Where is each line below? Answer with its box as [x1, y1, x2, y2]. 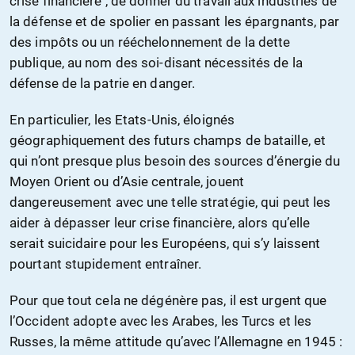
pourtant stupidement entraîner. [10, 256, 202, 273]
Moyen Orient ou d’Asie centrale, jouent [10, 174, 244, 190]
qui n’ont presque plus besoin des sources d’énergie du [10, 153, 341, 170]
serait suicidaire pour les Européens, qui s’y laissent [10, 235, 321, 252]
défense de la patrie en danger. [10, 75, 196, 92]
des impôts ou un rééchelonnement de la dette [10, 34, 291, 51]
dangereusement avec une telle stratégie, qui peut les [10, 194, 331, 211]
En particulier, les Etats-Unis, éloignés [10, 112, 235, 128]
